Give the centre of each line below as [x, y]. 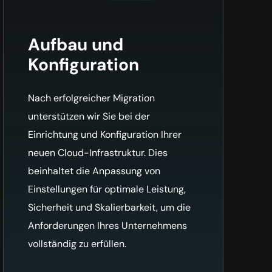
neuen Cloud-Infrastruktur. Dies [98, 152]
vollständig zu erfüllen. [77, 243]
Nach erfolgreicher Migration [92, 98]
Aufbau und [76, 44]
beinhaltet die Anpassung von [94, 171]
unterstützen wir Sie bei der [89, 116]
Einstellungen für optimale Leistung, [107, 189]
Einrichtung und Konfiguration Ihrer [105, 134]
